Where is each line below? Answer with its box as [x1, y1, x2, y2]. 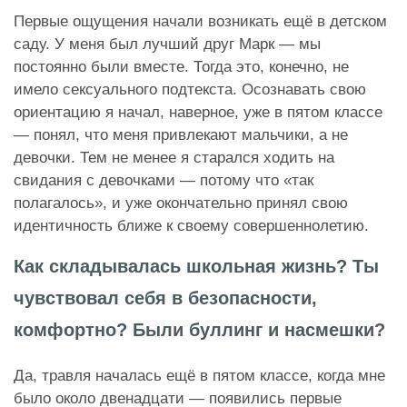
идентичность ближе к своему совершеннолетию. [14, 216, 373, 234]
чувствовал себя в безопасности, [14, 287, 317, 308]
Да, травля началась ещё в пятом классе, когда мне [14, 366, 385, 384]
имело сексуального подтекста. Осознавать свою [14, 80, 366, 98]
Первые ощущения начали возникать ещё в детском [14, 12, 387, 30]
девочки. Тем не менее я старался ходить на [14, 148, 334, 166]
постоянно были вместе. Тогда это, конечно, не [14, 57, 349, 75]
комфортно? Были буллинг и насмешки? [14, 319, 385, 340]
